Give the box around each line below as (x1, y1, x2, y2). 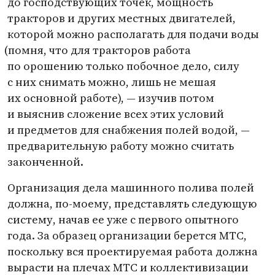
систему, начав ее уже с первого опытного (7, 212, 239, 227)
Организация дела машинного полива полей (7, 180, 254, 195)
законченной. (7, 154, 83, 169)
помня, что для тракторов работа (7, 42, 191, 58)
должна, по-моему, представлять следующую (7, 196, 257, 211)
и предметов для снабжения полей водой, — (7, 122, 250, 137)
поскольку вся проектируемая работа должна (7, 244, 258, 259)
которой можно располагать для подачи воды (7, 26, 259, 42)
